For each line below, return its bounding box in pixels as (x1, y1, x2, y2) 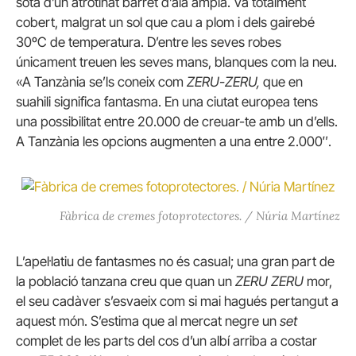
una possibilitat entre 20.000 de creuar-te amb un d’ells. (16, 113, 338, 130)
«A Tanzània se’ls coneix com (16, 73, 187, 90)
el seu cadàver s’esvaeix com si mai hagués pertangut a (16, 292, 339, 309)
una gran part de (237, 253, 335, 269)
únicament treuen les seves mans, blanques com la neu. (16, 53, 337, 70)
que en (260, 73, 303, 90)
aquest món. (16, 312, 87, 329)
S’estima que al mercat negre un (91, 312, 280, 329)
